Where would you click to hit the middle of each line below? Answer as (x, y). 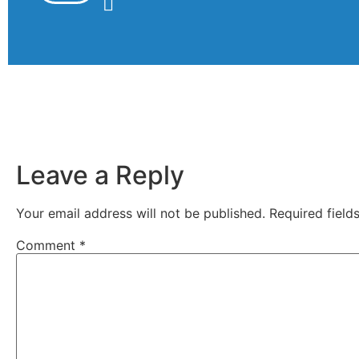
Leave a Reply (100, 175)
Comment (48, 245)
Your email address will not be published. (141, 213)
